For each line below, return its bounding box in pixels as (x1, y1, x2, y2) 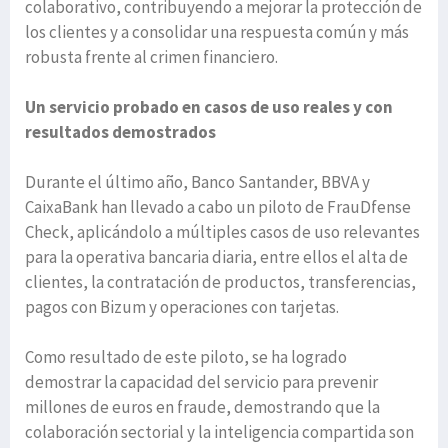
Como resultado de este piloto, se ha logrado (25, 346, 347, 369)
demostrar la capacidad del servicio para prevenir (25, 371, 378, 394)
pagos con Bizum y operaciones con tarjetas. (25, 296, 339, 319)
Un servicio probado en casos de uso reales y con (25, 96, 393, 119)
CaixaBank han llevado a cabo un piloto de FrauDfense (25, 196, 411, 219)
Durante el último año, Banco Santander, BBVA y (25, 171, 370, 194)
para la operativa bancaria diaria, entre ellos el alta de (25, 246, 408, 269)
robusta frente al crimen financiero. (25, 46, 278, 69)
